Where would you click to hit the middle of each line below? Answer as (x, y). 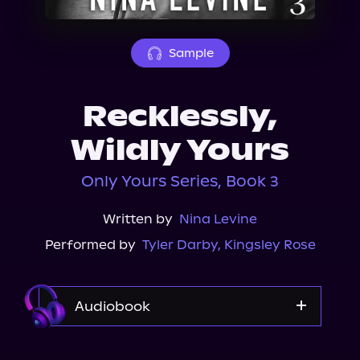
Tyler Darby (180, 245)
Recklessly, (180, 117)
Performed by (90, 245)
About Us (59, 10)
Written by (138, 219)
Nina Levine (218, 219)
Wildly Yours (180, 150)
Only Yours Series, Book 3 (180, 181)
